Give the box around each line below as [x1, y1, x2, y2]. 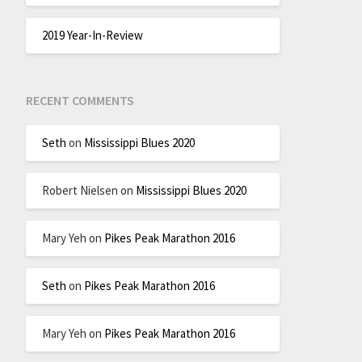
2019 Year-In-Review [41, 27, 143, 43]
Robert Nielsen [41, 182, 118, 198]
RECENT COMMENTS [25, 92, 134, 108]
